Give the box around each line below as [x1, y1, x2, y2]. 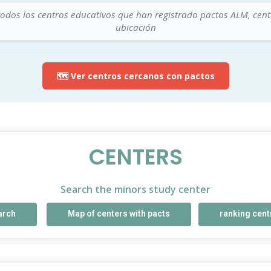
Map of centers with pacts [68, 208, 170, 218]
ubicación [115, 21, 156, 33]
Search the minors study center [60, 182, 211, 196]
